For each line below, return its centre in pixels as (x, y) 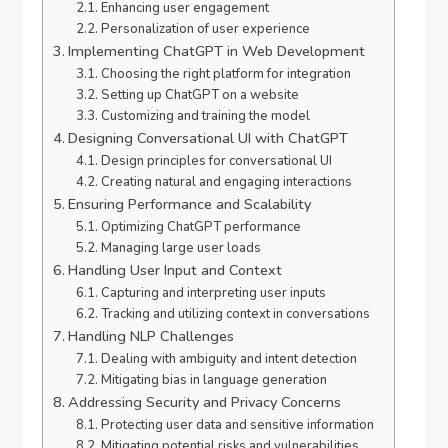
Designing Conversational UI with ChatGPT (208, 138)
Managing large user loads (180, 248)
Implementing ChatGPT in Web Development (217, 51)
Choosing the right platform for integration (225, 74)
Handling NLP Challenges (151, 336)
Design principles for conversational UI (216, 161)
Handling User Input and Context (175, 270)
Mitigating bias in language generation (213, 380)
